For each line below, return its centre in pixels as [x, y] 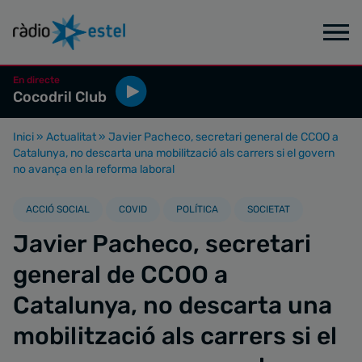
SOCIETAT [269, 209]
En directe [36, 80]
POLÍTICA [197, 209]
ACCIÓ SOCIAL [58, 209]
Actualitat [71, 137]
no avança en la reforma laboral [94, 169]
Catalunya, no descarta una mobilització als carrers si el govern [174, 153]
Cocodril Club [60, 97]
